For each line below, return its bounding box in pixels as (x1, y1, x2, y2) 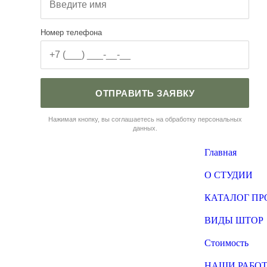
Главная (204, 147, 237, 157)
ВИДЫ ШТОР (204, 215, 264, 225)
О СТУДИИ (204, 170, 253, 180)
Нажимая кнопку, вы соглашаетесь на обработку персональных (48, 116, 242, 123)
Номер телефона (41, 28, 103, 37)
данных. (132, 125, 157, 132)
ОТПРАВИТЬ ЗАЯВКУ (95, 88, 195, 98)
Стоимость (204, 238, 249, 248)
